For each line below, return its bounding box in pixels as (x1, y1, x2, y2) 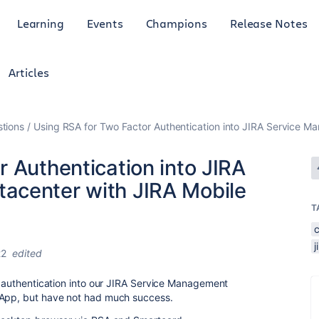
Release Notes (229, 15, 308, 31)
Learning (16, 15, 65, 31)
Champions (145, 15, 207, 31)
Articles (9, 65, 49, 80)
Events (87, 15, 123, 31)
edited (12, 247, 42, 259)
